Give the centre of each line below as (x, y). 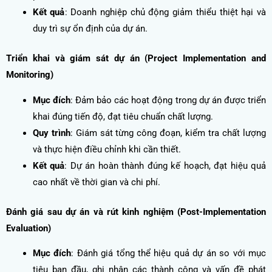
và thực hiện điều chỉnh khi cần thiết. (107, 149)
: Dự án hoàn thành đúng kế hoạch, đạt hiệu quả (165, 165)
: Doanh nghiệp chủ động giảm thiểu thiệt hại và (165, 12)
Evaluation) (29, 228)
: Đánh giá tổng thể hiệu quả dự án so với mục (169, 253)
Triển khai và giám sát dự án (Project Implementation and (136, 59)
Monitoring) (30, 75)
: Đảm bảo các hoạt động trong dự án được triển (168, 100)
